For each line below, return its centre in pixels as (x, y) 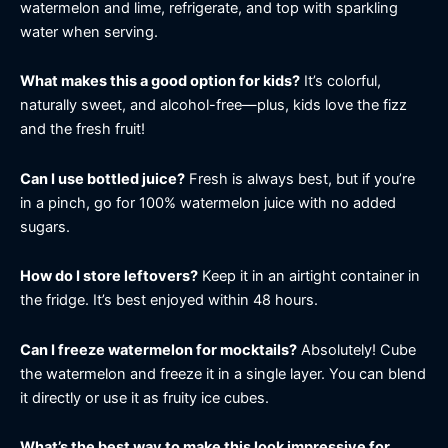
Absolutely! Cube (356, 349)
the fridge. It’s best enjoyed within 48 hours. (169, 300)
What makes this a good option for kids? (160, 81)
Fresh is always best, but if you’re (300, 178)
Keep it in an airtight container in (309, 276)
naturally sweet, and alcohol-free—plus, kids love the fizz (213, 105)
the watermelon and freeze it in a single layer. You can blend (223, 373)
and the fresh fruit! (82, 129)
